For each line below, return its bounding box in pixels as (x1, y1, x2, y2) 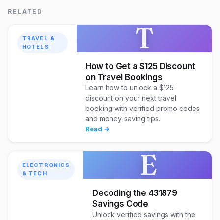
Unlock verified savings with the (92, 210, 196, 219)
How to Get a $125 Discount (85, 61, 195, 71)
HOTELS (22, 43, 49, 50)
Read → (85, 124, 110, 133)
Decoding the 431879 (92, 188, 177, 198)
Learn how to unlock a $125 (85, 83, 174, 92)
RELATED (8, 7, 43, 15)
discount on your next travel (85, 93, 176, 102)
